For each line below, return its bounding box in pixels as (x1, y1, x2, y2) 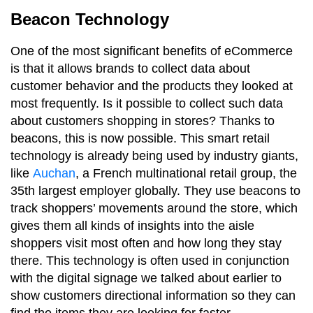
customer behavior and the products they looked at (10, 78, 293, 93)
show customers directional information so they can (10, 288, 296, 303)
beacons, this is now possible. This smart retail (10, 131, 270, 145)
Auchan (33, 166, 75, 180)
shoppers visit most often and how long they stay (10, 235, 282, 250)
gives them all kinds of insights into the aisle (10, 218, 254, 233)
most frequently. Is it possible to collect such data (10, 96, 283, 110)
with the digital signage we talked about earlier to (10, 270, 282, 285)
